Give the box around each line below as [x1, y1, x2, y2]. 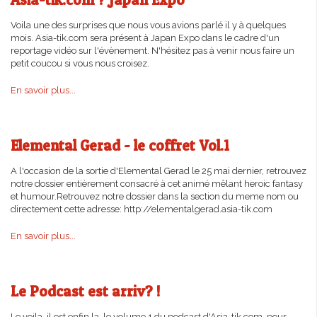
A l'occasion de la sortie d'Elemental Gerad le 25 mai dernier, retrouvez [11, 166, 306, 176]
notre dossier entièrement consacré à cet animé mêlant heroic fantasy [11, 178, 303, 189]
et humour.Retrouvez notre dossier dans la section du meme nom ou [11, 191, 299, 202]
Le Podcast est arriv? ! [11, 282, 160, 300]
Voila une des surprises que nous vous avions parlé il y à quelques [11, 20, 286, 30]
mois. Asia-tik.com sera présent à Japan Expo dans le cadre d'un [11, 33, 279, 43]
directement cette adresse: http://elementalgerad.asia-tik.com [11, 204, 272, 214]
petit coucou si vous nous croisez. [11, 58, 156, 69]
